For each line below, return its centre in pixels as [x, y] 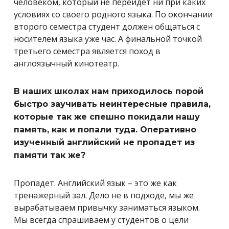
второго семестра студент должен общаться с [107, 27]
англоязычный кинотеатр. [66, 64]
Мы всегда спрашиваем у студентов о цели [101, 220]
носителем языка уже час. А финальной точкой [108, 39]
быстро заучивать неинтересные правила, [112, 104]
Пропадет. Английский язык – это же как [95, 183]
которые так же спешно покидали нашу [107, 117]
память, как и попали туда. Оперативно [105, 130]
